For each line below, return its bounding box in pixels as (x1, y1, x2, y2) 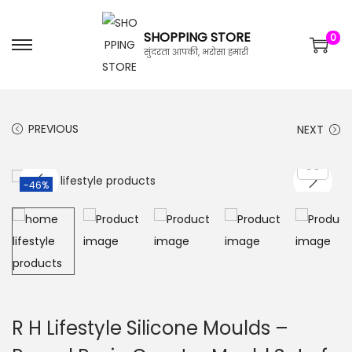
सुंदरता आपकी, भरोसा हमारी (143, 46, 248, 58)
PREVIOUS (28, 121, 79, 137)
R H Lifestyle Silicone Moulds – (12, 315, 288, 342)
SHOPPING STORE (143, 28, 251, 46)
